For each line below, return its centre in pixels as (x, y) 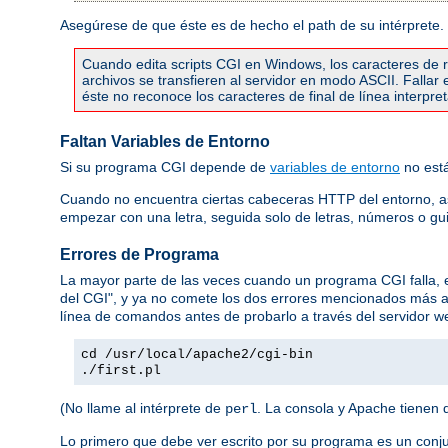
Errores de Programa (139, 255)
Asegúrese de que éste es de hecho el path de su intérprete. (252, 25)
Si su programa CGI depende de (165, 166)
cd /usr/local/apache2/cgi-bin (197, 354)
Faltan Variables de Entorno (165, 142)
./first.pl (121, 370)
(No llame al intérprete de (142, 407)
